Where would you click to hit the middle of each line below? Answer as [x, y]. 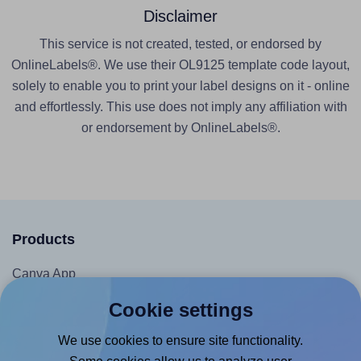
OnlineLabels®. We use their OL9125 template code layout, [180, 65]
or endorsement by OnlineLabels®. [180, 128]
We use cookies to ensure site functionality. [180, 340]
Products [44, 240]
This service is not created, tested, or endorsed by [180, 44]
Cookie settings [180, 310]
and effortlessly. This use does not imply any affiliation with [180, 107]
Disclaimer [180, 17]
